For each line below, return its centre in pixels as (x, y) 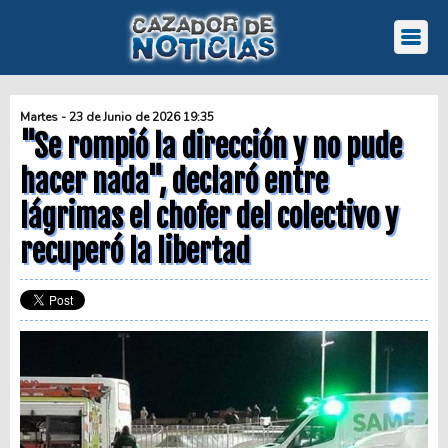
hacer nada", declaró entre (174, 181)
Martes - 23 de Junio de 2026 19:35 (117, 117)
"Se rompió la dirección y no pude (211, 146)
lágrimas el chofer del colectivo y (209, 216)
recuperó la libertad (135, 251)
